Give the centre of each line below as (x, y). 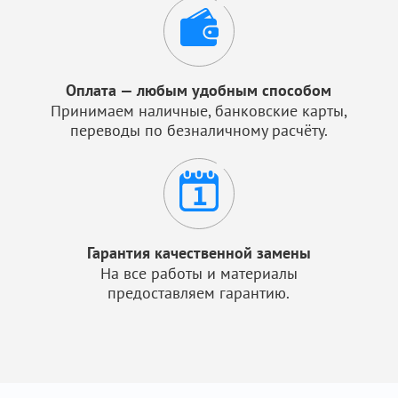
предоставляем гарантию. (199, 293)
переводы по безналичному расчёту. (199, 130)
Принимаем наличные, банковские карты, (199, 111)
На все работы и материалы (199, 273)
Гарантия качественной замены (199, 253)
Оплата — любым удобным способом (199, 90)
